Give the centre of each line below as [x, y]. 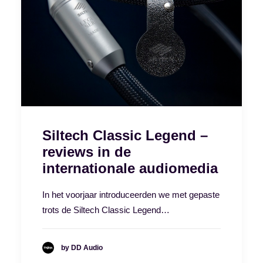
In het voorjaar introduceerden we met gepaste [131, 194]
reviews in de [87, 151]
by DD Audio [82, 247]
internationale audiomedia [130, 168]
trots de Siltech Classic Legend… [106, 210]
